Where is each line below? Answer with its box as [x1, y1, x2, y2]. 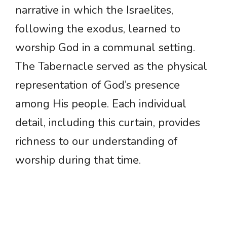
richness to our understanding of [15, 134, 177, 149]
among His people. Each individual [15, 96, 186, 112]
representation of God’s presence [15, 78, 180, 93]
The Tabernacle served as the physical [15, 59, 207, 74]
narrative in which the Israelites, [15, 3, 173, 18]
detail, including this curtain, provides [15, 115, 200, 131]
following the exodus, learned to [15, 21, 180, 37]
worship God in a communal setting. [15, 40, 195, 56]
